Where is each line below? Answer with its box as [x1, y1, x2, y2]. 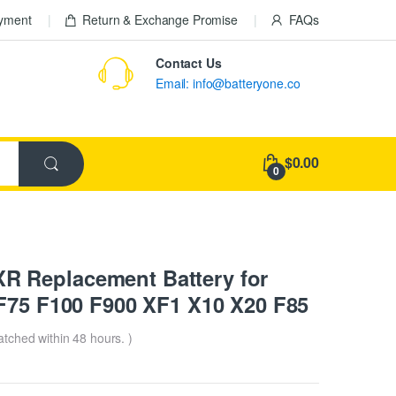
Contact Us [156, 54, 222, 72]
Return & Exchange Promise [82, 11, 238, 28]
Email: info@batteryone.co [156, 74, 301, 92]
